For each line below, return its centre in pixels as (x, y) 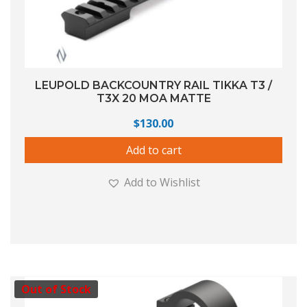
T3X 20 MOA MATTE (153, 98)
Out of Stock (56, 290)
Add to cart (153, 150)
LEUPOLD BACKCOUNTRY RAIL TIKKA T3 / (153, 85)
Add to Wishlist (162, 182)
